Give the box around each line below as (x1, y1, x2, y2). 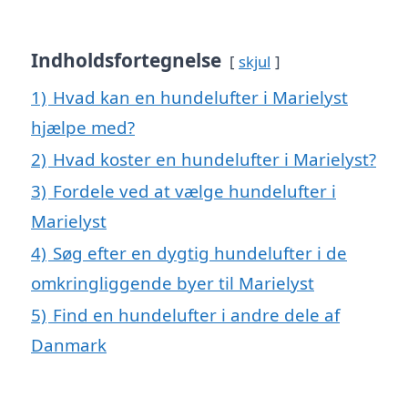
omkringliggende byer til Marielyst (31, 271, 314, 295)
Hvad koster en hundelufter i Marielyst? (53, 148, 376, 171)
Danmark (31, 333, 107, 357)
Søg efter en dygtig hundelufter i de (53, 241, 347, 265)
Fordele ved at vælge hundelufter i (53, 179, 336, 203)
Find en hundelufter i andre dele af (53, 303, 340, 327)
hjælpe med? (31, 116, 135, 139)
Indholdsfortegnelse (31, 47, 221, 74)
